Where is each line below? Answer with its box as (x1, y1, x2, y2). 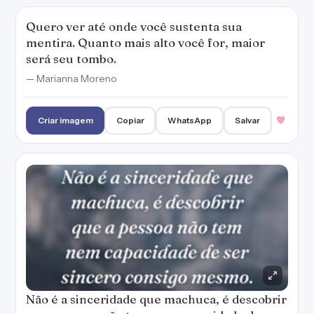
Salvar (235, 115, 261, 125)
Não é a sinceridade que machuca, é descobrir (26, 292, 287, 306)
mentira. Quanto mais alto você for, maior (26, 35, 265, 50)
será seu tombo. (26, 51, 116, 66)
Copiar (116, 115, 144, 125)
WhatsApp (168, 115, 212, 125)
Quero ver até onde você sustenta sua (26, 19, 242, 34)
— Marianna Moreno (26, 72, 117, 85)
